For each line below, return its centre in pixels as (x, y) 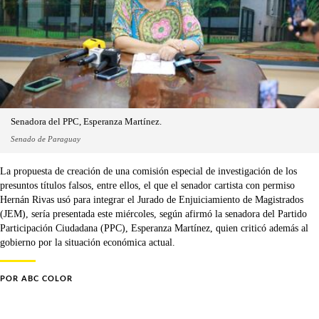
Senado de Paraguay (46, 139)
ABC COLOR (47, 279)
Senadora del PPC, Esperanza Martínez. (86, 122)
